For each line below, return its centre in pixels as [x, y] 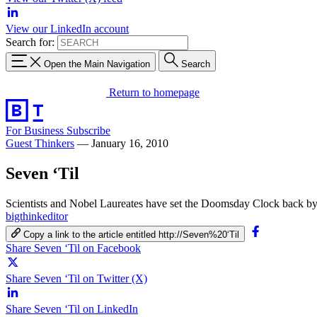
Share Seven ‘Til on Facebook [73, 248]
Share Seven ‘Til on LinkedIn [72, 309]
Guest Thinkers [40, 143]
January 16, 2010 [130, 143]
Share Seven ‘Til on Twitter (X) [76, 278]
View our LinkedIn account [67, 29]
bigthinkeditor [37, 216]
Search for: [30, 42]
